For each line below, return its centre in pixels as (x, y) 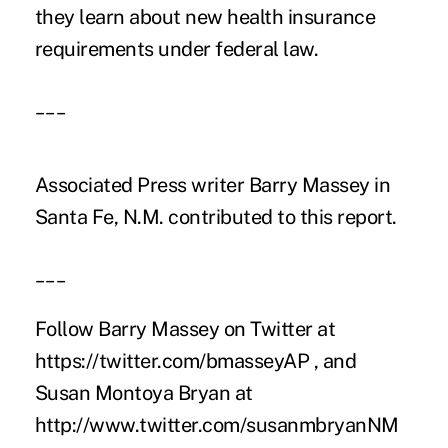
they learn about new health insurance (205, 16)
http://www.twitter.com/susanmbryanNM (216, 424)
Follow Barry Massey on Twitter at (185, 328)
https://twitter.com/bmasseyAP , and (195, 360)
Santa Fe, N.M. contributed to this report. (215, 216)
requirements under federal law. (176, 48)
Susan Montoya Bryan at (143, 392)
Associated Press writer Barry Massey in (212, 184)
